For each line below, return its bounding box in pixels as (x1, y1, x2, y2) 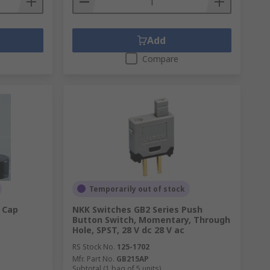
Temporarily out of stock (89, 183, 185, 194)
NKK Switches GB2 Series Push (72, 203, 202, 215)
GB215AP (116, 253, 149, 264)
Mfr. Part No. (72, 253, 115, 264)
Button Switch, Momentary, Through (72, 213, 230, 225)
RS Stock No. (72, 241, 115, 252)
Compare (142, 52, 178, 64)
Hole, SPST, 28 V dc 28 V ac (72, 224, 184, 236)
